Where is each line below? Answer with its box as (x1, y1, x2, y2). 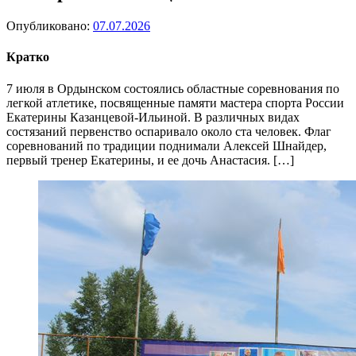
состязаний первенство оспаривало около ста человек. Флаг (6, 124, 331, 138)
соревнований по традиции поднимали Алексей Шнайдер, (6, 138, 327, 153)
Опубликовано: (6, 19, 93, 33)
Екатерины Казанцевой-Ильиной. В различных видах (6, 110, 300, 124)
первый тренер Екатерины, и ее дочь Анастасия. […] (6, 153, 294, 167)
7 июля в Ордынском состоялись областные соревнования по (6, 81, 339, 95)
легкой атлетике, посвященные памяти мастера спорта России (6, 95, 344, 110)
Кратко (6, 50, 49, 64)
